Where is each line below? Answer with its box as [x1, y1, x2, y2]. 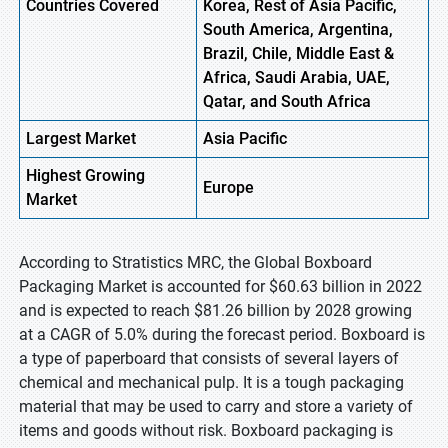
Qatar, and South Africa [203, 92, 371, 111]
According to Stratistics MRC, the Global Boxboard [19, 253, 372, 272]
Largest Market [26, 129, 136, 148]
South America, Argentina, [203, 20, 393, 39]
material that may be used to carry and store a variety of [19, 397, 413, 416]
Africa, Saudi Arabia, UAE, [203, 68, 390, 87]
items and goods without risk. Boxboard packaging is [19, 421, 393, 440]
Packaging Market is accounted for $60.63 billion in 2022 [19, 277, 422, 296]
